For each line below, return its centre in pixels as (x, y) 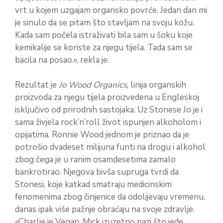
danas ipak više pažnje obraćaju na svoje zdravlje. (105, 210)
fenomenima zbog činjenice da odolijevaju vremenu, (110, 197)
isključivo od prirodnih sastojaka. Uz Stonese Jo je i (109, 110)
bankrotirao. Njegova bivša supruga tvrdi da (97, 172)
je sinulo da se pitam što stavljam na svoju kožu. (105, 22)
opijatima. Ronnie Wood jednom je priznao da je (102, 135)
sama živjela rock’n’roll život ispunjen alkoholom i (108, 122)
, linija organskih (157, 85)
